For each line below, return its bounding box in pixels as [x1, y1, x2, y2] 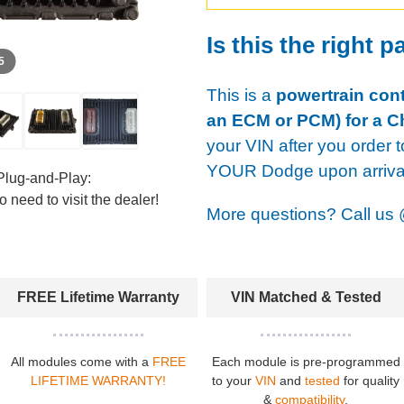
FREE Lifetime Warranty [16, 289, 179, 305]
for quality [340, 372, 400, 388]
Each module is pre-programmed [211, 353, 400, 369]
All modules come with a [10, 353, 152, 369]
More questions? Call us [207, 204, 399, 224]
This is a [207, 85, 276, 105]
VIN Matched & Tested [230, 289, 381, 305]
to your [212, 372, 256, 388]
